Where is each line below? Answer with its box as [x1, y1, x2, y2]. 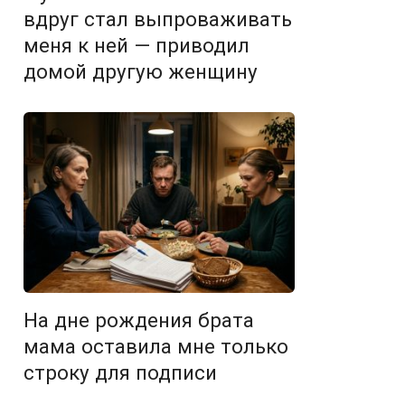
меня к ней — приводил [24, 33, 250, 57]
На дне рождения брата [24, 308, 254, 332]
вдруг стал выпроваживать [24, 7, 292, 31]
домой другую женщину [24, 60, 258, 83]
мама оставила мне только [24, 334, 288, 358]
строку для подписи [24, 361, 217, 384]
